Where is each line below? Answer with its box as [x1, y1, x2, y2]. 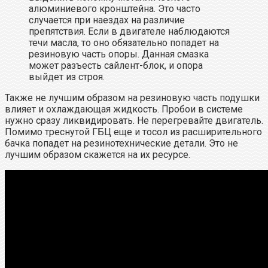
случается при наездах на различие [29, 14, 185, 26]
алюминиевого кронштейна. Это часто [29, 3, 200, 14]
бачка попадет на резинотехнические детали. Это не [5, 138, 238, 149]
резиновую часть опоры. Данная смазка [29, 48, 209, 60]
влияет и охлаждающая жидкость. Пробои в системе [5, 103, 243, 115]
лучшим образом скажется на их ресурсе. [5, 149, 190, 160]
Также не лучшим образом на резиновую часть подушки [5, 92, 260, 103]
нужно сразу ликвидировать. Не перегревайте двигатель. [5, 115, 263, 126]
